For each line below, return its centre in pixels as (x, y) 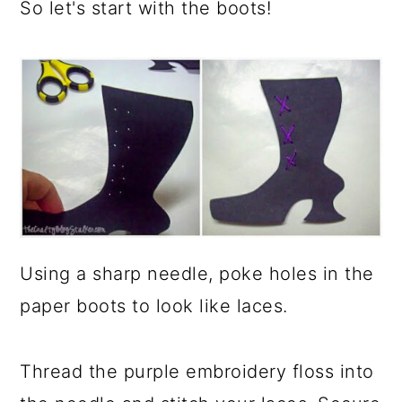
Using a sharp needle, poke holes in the (197, 274)
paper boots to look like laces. (154, 306)
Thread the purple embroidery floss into (197, 372)
